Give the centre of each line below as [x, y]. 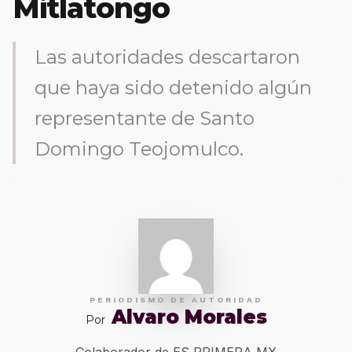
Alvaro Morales [189, 317]
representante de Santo [145, 118]
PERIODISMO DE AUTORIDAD [176, 300]
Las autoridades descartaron [167, 57]
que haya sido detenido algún [173, 88]
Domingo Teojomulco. [139, 149]
